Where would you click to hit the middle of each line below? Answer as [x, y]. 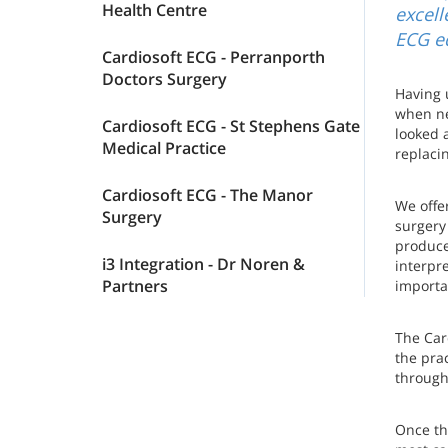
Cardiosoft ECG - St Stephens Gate [231, 126]
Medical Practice [164, 148]
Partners [135, 286]
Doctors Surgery [164, 79]
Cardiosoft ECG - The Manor [207, 195]
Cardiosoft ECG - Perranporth [213, 57]
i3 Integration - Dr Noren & [203, 264]
